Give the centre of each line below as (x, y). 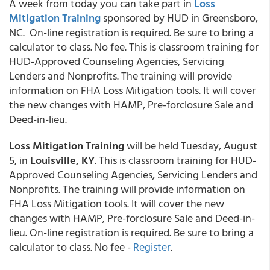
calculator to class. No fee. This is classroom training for (134, 47)
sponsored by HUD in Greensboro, (179, 18)
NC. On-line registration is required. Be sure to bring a (131, 32)
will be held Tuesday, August (191, 146)
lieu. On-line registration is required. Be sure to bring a (131, 232)
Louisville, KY (62, 160)
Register (152, 247)
